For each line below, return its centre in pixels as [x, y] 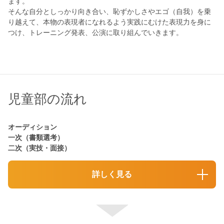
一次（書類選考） [36, 138]
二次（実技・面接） [39, 148]
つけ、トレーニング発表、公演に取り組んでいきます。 [95, 33]
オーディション [32, 127]
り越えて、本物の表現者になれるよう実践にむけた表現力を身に [109, 22]
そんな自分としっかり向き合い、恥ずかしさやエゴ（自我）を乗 [109, 12]
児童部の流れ [47, 99]
